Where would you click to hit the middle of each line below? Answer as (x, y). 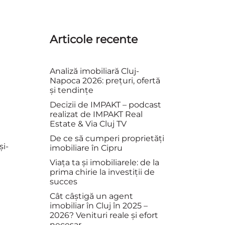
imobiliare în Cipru (86, 148)
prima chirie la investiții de (102, 172)
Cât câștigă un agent (91, 196)
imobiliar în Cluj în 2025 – (98, 206)
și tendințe (71, 90)
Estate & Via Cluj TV (88, 124)
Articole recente (93, 39)
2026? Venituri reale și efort (104, 215)
